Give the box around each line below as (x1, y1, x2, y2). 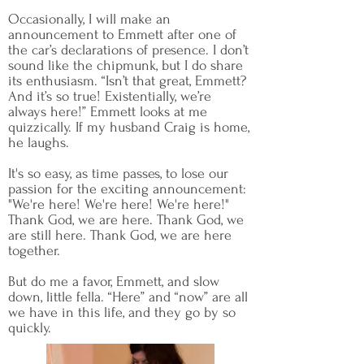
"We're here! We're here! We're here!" (8, 197, 229, 212)
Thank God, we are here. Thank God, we (8, 212, 244, 227)
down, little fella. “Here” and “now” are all (8, 289, 248, 305)
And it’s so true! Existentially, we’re (8, 89, 211, 104)
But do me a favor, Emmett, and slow (8, 274, 219, 289)
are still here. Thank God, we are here (8, 227, 232, 243)
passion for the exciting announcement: (8, 181, 246, 197)
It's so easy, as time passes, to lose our (8, 166, 228, 181)
